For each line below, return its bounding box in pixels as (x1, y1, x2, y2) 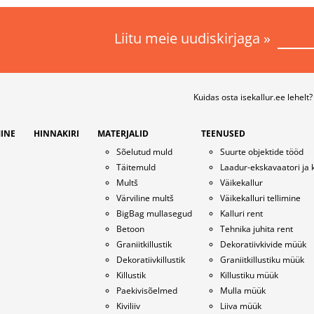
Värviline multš (116, 191, 174, 204)
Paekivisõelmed (116, 284, 177, 296)
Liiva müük (219, 299, 261, 312)
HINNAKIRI (33, 127, 79, 139)
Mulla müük (219, 284, 266, 296)
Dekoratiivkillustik (116, 253, 185, 266)
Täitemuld (116, 161, 156, 173)
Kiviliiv (116, 299, 140, 312)
